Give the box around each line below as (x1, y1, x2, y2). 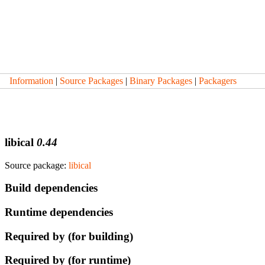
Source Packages (60, 76, 123, 86)
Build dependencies (5, 182, 98, 195)
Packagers (199, 76, 237, 86)
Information (9, 76, 53, 86)
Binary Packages (130, 76, 192, 86)
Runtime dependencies (5, 206, 113, 219)
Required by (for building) (5, 230, 133, 243)
